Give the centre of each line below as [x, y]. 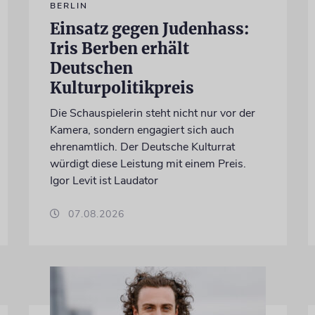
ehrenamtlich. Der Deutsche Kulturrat [142, 147]
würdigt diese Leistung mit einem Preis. [148, 164]
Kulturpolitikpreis [122, 88]
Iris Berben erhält [119, 49]
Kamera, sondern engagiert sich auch [142, 130]
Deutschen [91, 69]
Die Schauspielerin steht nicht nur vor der [152, 114]
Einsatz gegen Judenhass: [149, 29]
